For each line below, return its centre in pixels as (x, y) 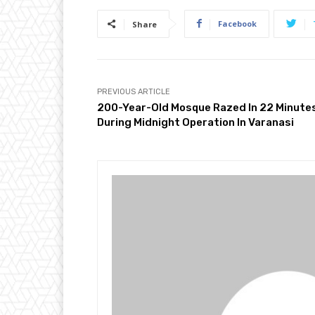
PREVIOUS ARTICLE (134, 91)
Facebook (237, 23)
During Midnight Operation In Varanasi (195, 122)
